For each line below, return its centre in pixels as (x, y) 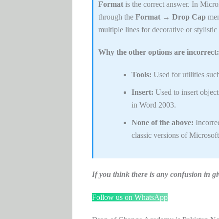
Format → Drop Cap (170, 17)
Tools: (141, 75)
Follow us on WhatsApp (130, 197)
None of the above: (162, 123)
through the (117, 17)
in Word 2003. (153, 105)
